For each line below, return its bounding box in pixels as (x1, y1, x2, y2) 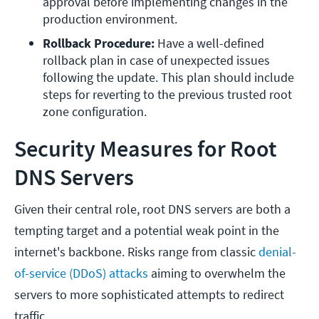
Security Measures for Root (14, 135, 277, 164)
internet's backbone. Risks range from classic (14, 244, 258, 261)
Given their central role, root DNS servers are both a (14, 201, 291, 218)
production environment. (43, 11, 177, 28)
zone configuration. (43, 103, 147, 120)
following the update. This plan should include (43, 69, 294, 86)
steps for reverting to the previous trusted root (43, 86, 292, 103)
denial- (258, 244, 296, 261)
